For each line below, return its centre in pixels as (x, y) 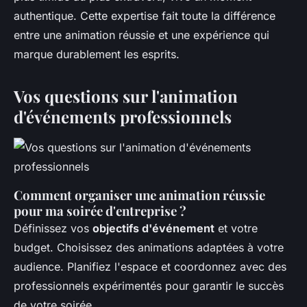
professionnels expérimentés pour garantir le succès (149, 286)
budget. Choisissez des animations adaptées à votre (149, 248)
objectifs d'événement (153, 229)
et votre (236, 229)
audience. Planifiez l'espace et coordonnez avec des (150, 267)
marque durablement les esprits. (97, 54)
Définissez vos (53, 229)
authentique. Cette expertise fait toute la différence (145, 16)
